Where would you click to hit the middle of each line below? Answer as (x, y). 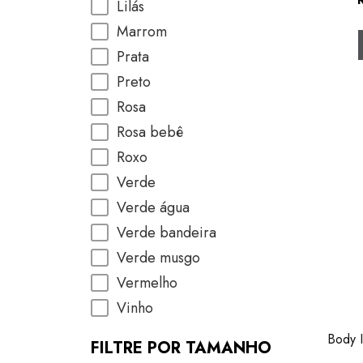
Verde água (153, 207)
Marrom (142, 32)
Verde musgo (158, 258)
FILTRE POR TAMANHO (181, 348)
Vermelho (147, 283)
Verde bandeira (167, 233)
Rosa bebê (150, 132)
